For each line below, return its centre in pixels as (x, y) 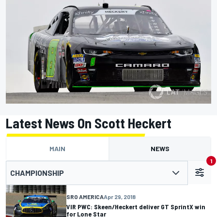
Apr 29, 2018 (120, 196)
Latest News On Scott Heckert (89, 123)
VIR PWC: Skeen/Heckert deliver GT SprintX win (136, 206)
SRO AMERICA (85, 196)
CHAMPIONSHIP (37, 172)
